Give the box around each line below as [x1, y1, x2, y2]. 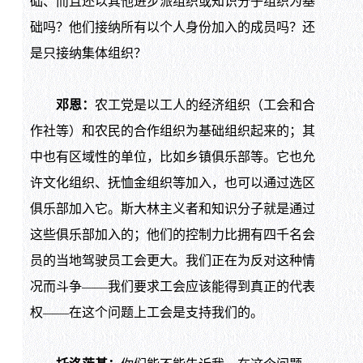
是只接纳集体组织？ [29, 46, 147, 61]
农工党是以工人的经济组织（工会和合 [94, 98, 315, 113]
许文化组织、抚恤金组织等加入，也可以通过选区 [29, 176, 315, 190]
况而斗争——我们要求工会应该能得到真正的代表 [29, 280, 315, 294]
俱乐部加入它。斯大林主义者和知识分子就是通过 [29, 202, 315, 216]
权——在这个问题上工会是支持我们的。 [29, 305, 263, 320]
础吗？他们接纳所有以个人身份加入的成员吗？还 [29, 20, 315, 35]
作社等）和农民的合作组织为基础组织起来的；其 [29, 124, 315, 139]
